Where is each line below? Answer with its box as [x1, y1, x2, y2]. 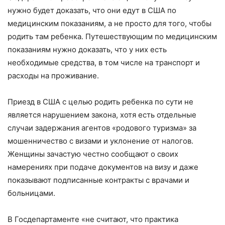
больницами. [8, 188, 55, 198]
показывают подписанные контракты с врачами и [8, 175, 189, 185]
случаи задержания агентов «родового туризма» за [8, 123, 196, 133]
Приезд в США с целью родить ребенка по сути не [8, 97, 193, 107]
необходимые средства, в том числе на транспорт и [8, 58, 200, 68]
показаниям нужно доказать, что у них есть [8, 45, 167, 55]
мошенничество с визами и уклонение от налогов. [8, 136, 193, 146]
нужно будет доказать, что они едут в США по [8, 6, 176, 16]
